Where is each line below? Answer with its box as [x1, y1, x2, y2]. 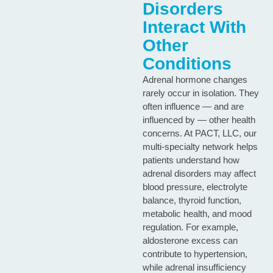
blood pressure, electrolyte [142, 182, 247, 193]
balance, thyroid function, [142, 195, 241, 206]
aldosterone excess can [142, 235, 238, 246]
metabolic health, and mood [142, 208, 252, 219]
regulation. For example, [142, 222, 238, 233]
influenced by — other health [142, 115, 255, 126]
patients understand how [142, 155, 239, 166]
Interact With [142, 18, 246, 37]
